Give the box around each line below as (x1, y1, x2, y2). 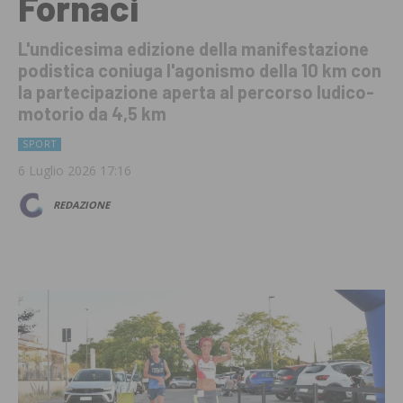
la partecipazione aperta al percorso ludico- (18, 81, 374, 103)
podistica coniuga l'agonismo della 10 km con (18, 59, 381, 82)
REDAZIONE (53, 198, 110, 212)
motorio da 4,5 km (18, 103, 166, 125)
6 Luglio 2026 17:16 (18, 162, 131, 180)
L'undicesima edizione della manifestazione (18, 38, 369, 60)
